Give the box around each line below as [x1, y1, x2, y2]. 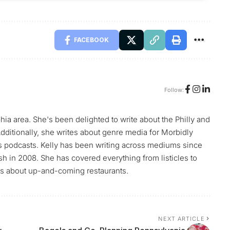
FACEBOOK [73, 36, 109, 44]
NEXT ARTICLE [158, 215, 205, 223]
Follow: [164, 86, 184, 93]
